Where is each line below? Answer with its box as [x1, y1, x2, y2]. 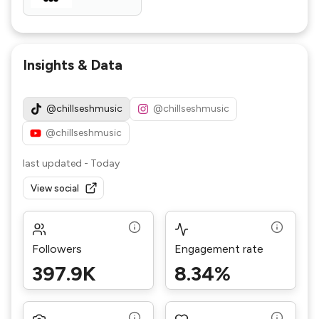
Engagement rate [174, 242, 263, 256]
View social [31, 182, 79, 194]
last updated [23, 157, 82, 169]
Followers [32, 242, 82, 256]
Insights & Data [23, 56, 122, 73]
